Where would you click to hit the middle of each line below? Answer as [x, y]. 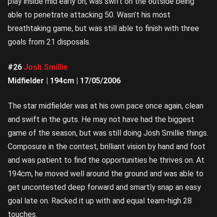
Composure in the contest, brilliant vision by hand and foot [107, 147]
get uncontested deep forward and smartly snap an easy [104, 187]
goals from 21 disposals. [49, 42]
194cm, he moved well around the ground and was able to [106, 174]
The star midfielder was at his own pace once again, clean [106, 106]
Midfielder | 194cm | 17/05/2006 [64, 81]
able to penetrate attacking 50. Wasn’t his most [89, 15]
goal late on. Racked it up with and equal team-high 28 [100, 201]
